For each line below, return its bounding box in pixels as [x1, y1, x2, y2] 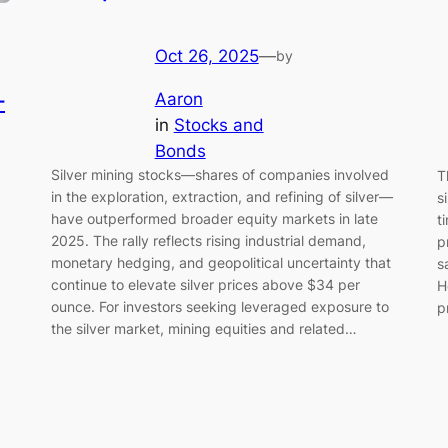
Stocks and [173, 114, 264, 135]
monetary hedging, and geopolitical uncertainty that [50, 253, 391, 271]
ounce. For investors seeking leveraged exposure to [50, 297, 389, 315]
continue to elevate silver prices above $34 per [50, 275, 360, 293]
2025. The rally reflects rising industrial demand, [50, 231, 366, 249]
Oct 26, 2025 [154, 45, 259, 66]
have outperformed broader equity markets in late [50, 209, 378, 227]
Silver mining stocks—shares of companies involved [50, 165, 389, 183]
